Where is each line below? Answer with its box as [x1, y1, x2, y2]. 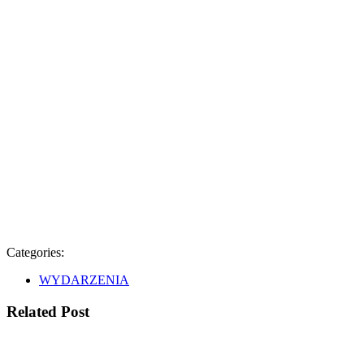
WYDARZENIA [39, 273, 129, 287]
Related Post [6, 302, 89, 320]
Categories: [6, 245, 64, 259]
